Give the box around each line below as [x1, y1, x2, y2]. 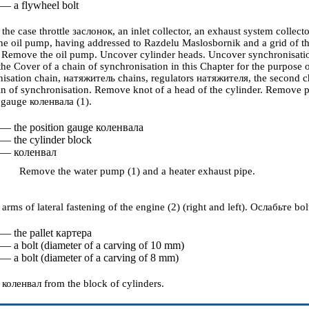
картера [56, 227, 92, 239]
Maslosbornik [182, 37, 241, 48]
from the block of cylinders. [41, 278, 164, 289]
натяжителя [197, 72, 248, 83]
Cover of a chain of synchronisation [14, 61, 168, 72]
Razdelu [144, 37, 179, 48]
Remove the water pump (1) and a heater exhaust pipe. [19, 166, 255, 177]
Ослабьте [250, 201, 292, 212]
